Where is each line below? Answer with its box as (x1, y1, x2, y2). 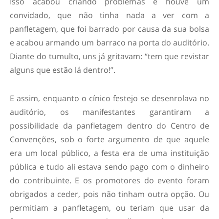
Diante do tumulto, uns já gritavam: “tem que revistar (10, 51, 209, 62)
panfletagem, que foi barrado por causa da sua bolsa (10, 23, 209, 35)
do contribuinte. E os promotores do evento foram (10, 175, 209, 186)
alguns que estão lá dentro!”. (10, 65, 115, 76)
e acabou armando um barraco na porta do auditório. (10, 37, 209, 48)
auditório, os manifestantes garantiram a (10, 107, 209, 118)
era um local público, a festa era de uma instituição (10, 148, 209, 159)
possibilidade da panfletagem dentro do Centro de (10, 120, 209, 131)
